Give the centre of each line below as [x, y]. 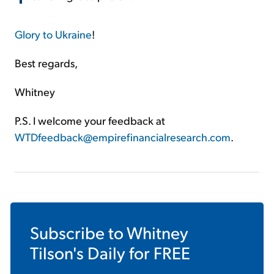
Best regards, [46, 63]
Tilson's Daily [78, 253]
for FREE [158, 253]
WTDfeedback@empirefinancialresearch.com [123, 137]
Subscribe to [78, 232]
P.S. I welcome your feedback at [90, 120]
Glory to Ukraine [53, 34]
